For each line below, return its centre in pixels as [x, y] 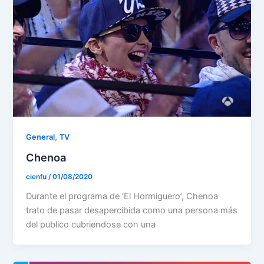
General [41, 137]
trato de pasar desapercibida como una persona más [132, 210]
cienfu [37, 177]
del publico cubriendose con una [91, 224]
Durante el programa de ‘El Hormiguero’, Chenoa [122, 196]
